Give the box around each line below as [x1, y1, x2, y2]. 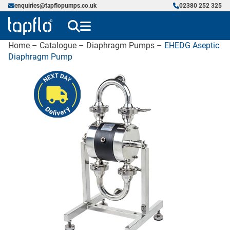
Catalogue [40, 41, 76, 50]
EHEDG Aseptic [164, 41, 219, 50]
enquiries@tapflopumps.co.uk [14, 2, 97, 9]
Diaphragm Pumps [86, 41, 155, 50]
